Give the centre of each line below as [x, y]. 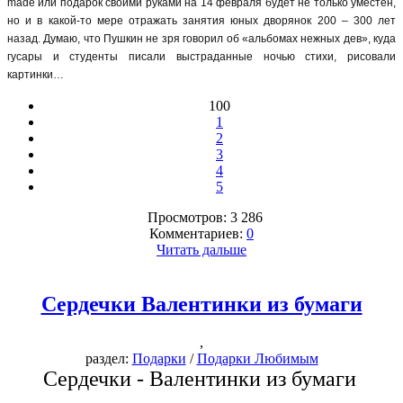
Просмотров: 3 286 [201, 218]
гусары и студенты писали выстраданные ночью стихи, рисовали [201, 57]
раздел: [108, 359]
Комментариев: [198, 234]
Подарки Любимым [257, 359]
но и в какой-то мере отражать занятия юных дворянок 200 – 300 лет [201, 21]
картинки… [36, 75]
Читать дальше [201, 250]
